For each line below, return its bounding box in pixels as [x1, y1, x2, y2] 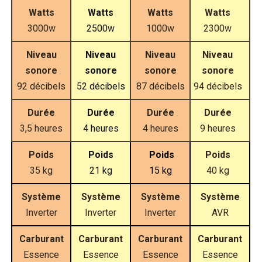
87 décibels [136, 81, 185, 92]
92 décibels [17, 81, 65, 92]
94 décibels [193, 81, 242, 92]
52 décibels [76, 81, 125, 92]
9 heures [199, 123, 236, 135]
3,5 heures [20, 123, 63, 135]
